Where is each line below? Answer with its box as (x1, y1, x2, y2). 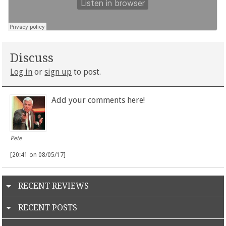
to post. (72, 67, 101, 77)
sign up (44, 67, 72, 77)
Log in (10, 67, 33, 77)
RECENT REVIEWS (18, 181, 89, 191)
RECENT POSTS (18, 202, 78, 212)
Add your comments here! (51, 95, 145, 105)
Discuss (10, 51, 54, 65)
